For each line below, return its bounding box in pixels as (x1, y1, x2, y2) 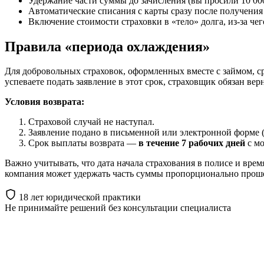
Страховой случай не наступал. (28, 117, 154, 127)
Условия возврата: (5, 97, 84, 107)
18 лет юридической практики (16, 192, 141, 203)
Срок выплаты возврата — (28, 138, 138, 148)
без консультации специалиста (106, 203, 231, 213)
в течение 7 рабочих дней (138, 138, 245, 148)
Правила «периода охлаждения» (5, 38, 210, 54)
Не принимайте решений (5, 203, 106, 213)
